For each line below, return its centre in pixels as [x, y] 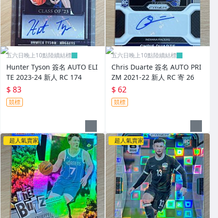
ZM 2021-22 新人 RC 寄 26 [153, 77]
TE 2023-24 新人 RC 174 [44, 77]
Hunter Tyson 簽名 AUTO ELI [52, 67]
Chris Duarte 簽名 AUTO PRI [156, 67]
